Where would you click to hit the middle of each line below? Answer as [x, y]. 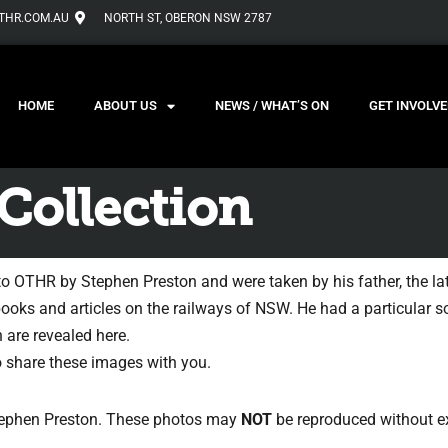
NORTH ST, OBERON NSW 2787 [188, 17]
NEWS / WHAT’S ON [271, 106]
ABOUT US [125, 106]
